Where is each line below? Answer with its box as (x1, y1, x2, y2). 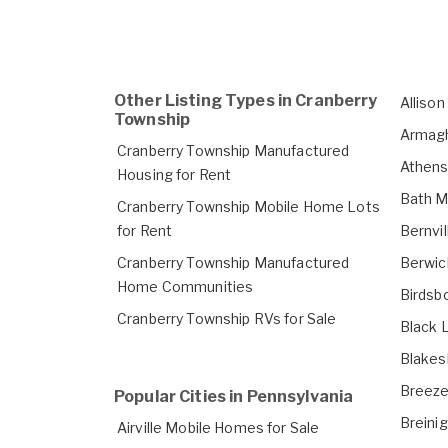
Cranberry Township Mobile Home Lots (117, 198, 380, 216)
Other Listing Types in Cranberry (114, 91, 378, 111)
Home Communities (117, 278, 254, 296)
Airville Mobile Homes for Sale (117, 419, 320, 437)
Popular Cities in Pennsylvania (114, 387, 354, 407)
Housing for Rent (117, 166, 232, 184)
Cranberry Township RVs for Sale (117, 310, 337, 328)
